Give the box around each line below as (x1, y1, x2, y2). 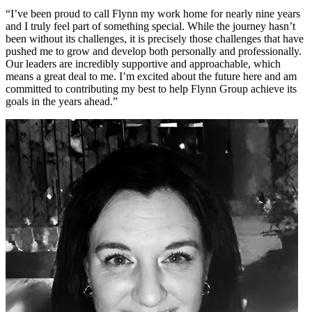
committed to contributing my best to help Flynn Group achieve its (6, 83, 297, 95)
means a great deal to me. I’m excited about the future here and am (6, 70, 297, 83)
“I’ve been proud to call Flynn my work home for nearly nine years (6, 8, 300, 20)
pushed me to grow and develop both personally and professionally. (6, 45, 302, 58)
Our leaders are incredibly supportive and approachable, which (6, 58, 281, 70)
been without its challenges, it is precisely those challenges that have (6, 33, 304, 45)
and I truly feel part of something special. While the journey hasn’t (6, 20, 295, 33)
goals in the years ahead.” (6, 95, 118, 108)
